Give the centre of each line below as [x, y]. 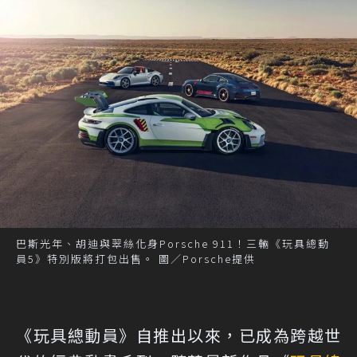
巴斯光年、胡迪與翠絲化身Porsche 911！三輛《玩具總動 [173, 243]
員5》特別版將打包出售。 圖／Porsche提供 [136, 258]
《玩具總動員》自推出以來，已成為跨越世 [178, 335]
